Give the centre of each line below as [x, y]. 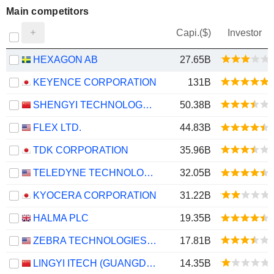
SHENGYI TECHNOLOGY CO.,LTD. [147, 105]
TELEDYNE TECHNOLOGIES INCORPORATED [149, 173]
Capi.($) [194, 33]
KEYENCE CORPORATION [95, 82]
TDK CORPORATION [81, 150]
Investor [245, 33]
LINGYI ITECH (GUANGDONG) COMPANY [151, 263]
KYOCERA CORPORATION [95, 195]
